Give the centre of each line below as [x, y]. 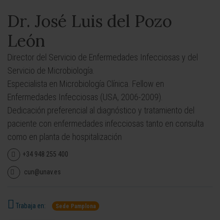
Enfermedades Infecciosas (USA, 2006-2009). [85, 97]
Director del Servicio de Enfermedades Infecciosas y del [103, 57]
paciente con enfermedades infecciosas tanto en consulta [106, 124]
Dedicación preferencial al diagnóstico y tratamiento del [101, 110]
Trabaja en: [30, 206]
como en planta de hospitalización [65, 137]
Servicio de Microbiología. [51, 70]
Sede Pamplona [76, 206]
